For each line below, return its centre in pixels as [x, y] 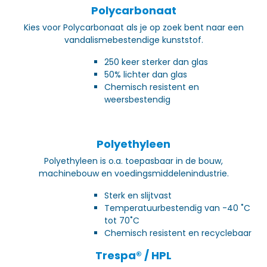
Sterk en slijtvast [138, 195]
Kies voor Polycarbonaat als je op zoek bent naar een [133, 27]
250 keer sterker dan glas [156, 62]
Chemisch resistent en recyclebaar [178, 233]
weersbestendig [137, 99]
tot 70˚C [122, 220]
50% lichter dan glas [146, 74]
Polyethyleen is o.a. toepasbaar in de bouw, [133, 161]
